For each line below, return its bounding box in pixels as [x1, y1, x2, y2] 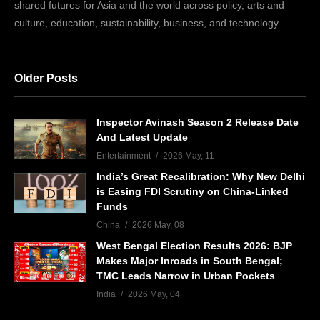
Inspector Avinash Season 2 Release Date [96, 116, 299, 128]
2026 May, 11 [163, 150, 214, 161]
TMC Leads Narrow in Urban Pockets [96, 269, 275, 281]
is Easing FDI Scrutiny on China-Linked [96, 185, 289, 197]
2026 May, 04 [128, 289, 180, 299]
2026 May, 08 [132, 219, 184, 230]
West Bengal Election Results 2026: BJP [96, 239, 292, 251]
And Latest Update [96, 131, 188, 143]
